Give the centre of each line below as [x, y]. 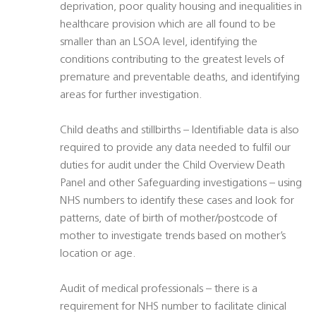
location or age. [98, 254]
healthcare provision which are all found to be [168, 25]
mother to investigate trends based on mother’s [173, 237]
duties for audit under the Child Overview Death [172, 166]
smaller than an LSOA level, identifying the [159, 43]
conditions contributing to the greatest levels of [172, 60]
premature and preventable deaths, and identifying [180, 78]
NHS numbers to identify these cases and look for [177, 201]
